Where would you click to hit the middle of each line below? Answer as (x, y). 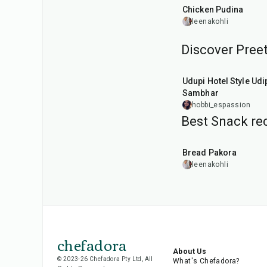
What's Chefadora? (206, 261)
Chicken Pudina (213, 10)
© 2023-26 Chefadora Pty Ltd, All (105, 259)
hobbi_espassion (221, 105)
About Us (190, 252)
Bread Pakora (210, 153)
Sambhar (201, 93)
